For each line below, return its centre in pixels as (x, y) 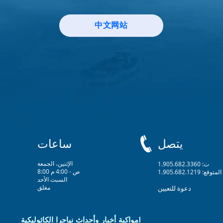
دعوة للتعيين (174, 188)
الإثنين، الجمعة (55, 163)
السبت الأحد (52, 179)
